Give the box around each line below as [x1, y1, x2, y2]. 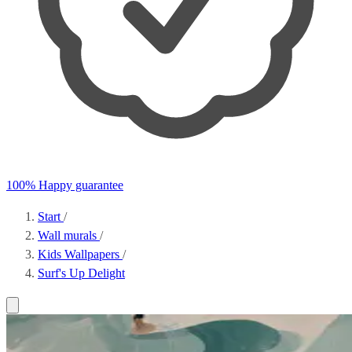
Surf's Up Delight [38, 266, 125, 280]
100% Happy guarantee [6, 178, 123, 192]
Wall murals [38, 229, 100, 242]
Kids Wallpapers [38, 247, 123, 261]
